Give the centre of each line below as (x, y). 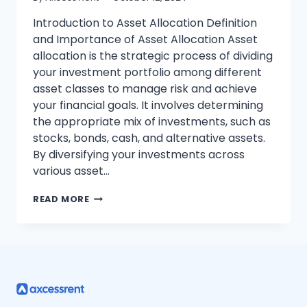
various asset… (71, 171)
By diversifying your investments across (139, 155)
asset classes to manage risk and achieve (145, 89)
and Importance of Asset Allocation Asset (145, 40)
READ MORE (61, 199)
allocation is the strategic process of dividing (153, 56)
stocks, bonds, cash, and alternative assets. (149, 138)
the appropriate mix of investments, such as (152, 122)
